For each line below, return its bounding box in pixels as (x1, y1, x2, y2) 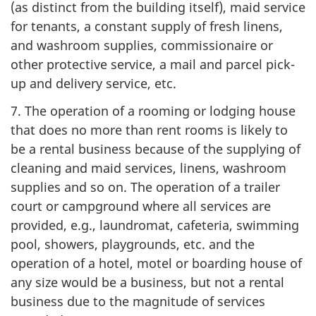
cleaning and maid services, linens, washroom (11, 159, 286, 176)
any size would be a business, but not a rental (11, 273, 284, 291)
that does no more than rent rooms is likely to (11, 121, 288, 138)
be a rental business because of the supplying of (11, 140, 300, 157)
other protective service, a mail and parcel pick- (11, 56, 295, 73)
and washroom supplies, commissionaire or (11, 37, 273, 54)
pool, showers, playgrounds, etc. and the (11, 235, 255, 253)
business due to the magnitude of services (11, 292, 265, 310)
